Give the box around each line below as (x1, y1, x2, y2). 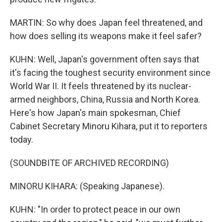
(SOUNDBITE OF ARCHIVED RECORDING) (10, 158, 169, 168)
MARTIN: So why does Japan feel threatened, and (10, 17, 203, 28)
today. (10, 134, 33, 145)
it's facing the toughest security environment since (10, 67, 211, 78)
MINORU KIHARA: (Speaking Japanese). (10, 181, 165, 192)
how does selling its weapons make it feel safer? (10, 31, 202, 42)
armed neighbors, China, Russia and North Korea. (10, 94, 200, 105)
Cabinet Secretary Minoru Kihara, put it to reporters (10, 121, 208, 132)
